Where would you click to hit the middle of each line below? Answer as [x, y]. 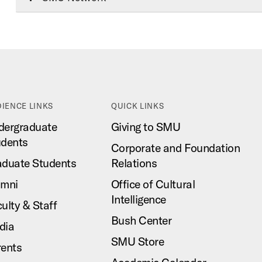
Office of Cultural [153, 184]
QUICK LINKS [137, 106]
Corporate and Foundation [175, 148]
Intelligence [138, 199]
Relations [134, 163]
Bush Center [141, 220]
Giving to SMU [146, 127]
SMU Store [137, 241]
